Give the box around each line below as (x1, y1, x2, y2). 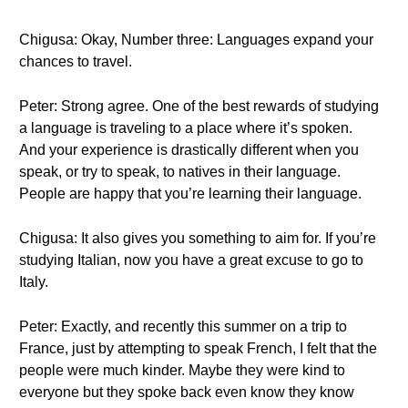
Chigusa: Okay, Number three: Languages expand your (19, 32, 373, 47)
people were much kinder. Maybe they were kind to (19, 362, 345, 378)
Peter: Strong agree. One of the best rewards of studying (19, 98, 379, 114)
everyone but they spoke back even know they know (19, 384, 354, 400)
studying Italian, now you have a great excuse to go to (19, 252, 363, 268)
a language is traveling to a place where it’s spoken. (19, 120, 352, 136)
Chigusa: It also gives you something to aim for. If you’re (19, 230, 376, 246)
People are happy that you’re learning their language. (19, 186, 362, 201)
